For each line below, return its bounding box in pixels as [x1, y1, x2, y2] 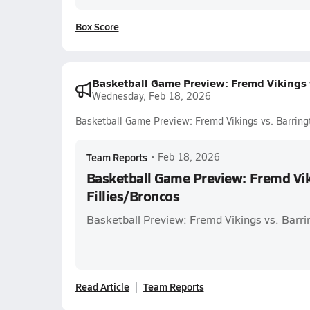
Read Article [75, 280, 129, 293]
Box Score [75, 19, 119, 33]
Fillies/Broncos [86, 186, 180, 206]
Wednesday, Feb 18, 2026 [91, 89, 211, 102]
